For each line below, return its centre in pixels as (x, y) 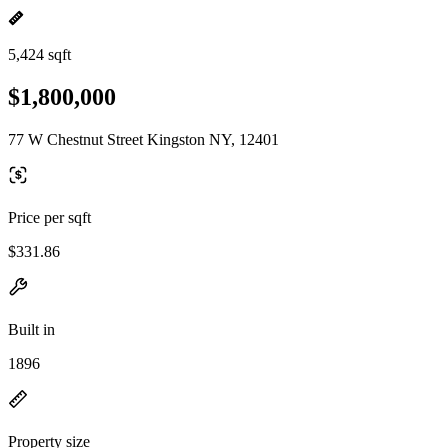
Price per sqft (49, 217)
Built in (31, 329)
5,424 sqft (39, 54)
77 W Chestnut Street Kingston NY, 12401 (143, 139)
